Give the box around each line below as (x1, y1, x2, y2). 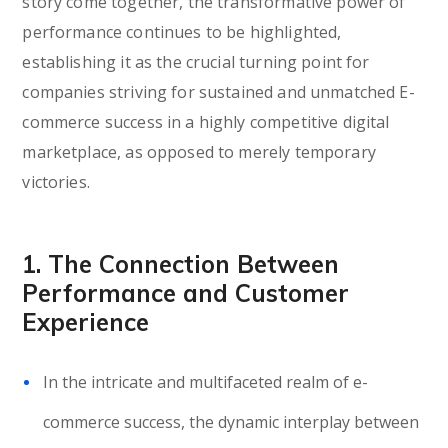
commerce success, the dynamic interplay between (43, 411, 420, 433)
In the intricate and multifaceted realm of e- (43, 371, 369, 393)
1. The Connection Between (22, 249, 340, 279)
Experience (22, 307, 150, 337)
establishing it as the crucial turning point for (22, 51, 370, 73)
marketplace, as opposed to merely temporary (22, 141, 376, 163)
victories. (22, 171, 90, 193)
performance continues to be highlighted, (22, 21, 342, 43)
